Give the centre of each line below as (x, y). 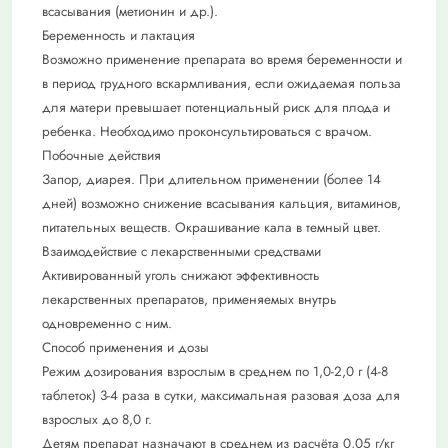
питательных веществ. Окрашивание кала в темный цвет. (211, 227)
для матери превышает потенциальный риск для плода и (216, 107)
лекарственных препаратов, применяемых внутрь (189, 299)
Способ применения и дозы (125, 347)
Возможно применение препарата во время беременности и (222, 59)
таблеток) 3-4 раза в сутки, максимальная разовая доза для (221, 395)
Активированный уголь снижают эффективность (181, 275)
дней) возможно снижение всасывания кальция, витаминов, (221, 203)
